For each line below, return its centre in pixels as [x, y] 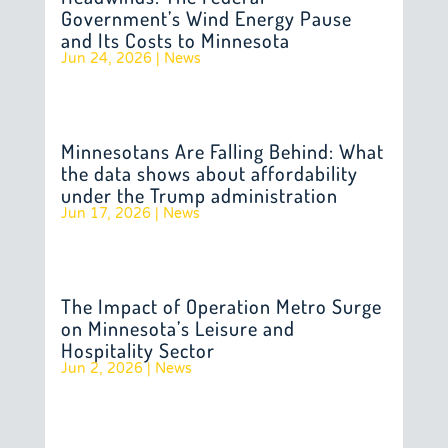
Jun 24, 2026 [106, 58]
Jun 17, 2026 [105, 213]
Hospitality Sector [137, 350]
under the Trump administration [199, 195]
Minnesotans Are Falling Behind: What [222, 151]
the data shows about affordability [209, 173]
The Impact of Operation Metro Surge [221, 306]
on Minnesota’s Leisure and [177, 328]
